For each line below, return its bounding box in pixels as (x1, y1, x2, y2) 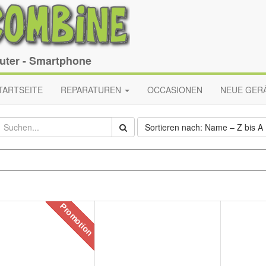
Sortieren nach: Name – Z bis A (144, 121, 263, 133)
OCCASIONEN (147, 84, 202, 96)
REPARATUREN (61, 84, 121, 96)
